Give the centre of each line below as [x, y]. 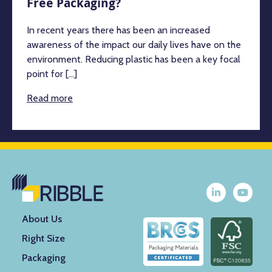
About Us [42, 219]
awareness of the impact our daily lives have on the [134, 44]
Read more [50, 98]
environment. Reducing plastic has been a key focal [134, 59]
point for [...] [52, 73]
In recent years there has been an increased [118, 30]
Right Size [43, 238]
